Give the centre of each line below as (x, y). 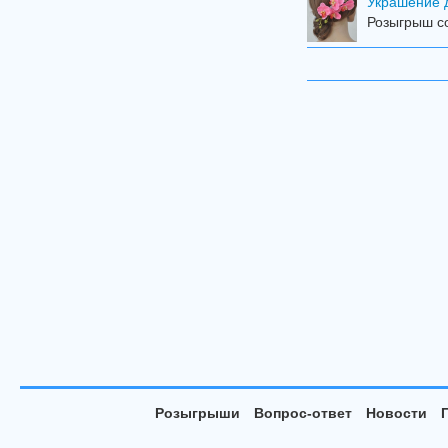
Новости (396, 413)
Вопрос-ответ (302, 413)
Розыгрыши (197, 413)
